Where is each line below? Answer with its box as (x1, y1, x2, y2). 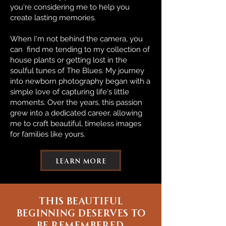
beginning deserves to (16, 204, 146, 220)
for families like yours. (10, 130, 85, 139)
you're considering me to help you (10, 3, 130, 12)
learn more (55, 155, 106, 166)
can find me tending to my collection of (10, 45, 150, 54)
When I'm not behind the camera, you (10, 34, 143, 43)
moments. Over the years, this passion (10, 98, 142, 107)
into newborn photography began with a (10, 77, 150, 86)
